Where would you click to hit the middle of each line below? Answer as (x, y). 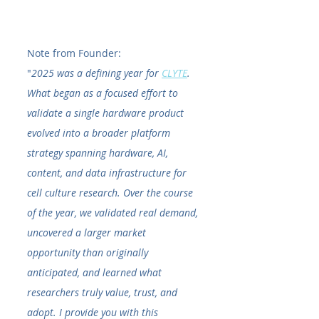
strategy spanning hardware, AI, (99, 153)
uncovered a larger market (88, 233)
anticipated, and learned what (96, 273)
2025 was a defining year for (96, 73)
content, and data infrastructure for (108, 173)
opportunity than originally (89, 253)
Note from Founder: (74, 53)
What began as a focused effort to (104, 93)
